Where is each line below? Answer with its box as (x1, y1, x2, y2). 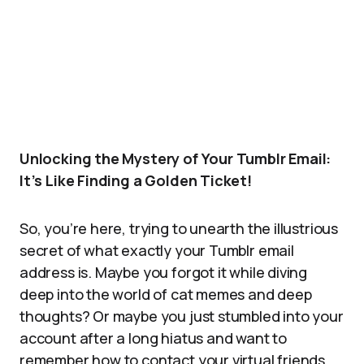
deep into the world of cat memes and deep (19, 284, 312, 304)
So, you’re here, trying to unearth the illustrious (19, 219, 339, 238)
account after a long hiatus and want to (19, 328, 287, 348)
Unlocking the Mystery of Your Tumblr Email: (19, 149, 331, 168)
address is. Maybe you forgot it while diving (19, 262, 308, 282)
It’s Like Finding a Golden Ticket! (19, 171, 252, 190)
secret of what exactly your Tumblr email (19, 240, 294, 260)
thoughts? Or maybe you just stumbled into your (19, 306, 344, 326)
